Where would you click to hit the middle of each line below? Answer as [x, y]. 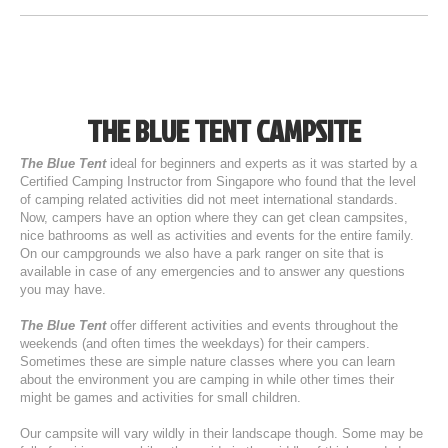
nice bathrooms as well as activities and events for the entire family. [217, 235]
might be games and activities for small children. [160, 397]
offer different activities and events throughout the [252, 325]
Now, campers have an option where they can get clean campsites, [214, 217]
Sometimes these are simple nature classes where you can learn [207, 361]
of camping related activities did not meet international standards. [209, 199]
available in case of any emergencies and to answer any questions [212, 271]
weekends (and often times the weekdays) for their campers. [195, 343]
